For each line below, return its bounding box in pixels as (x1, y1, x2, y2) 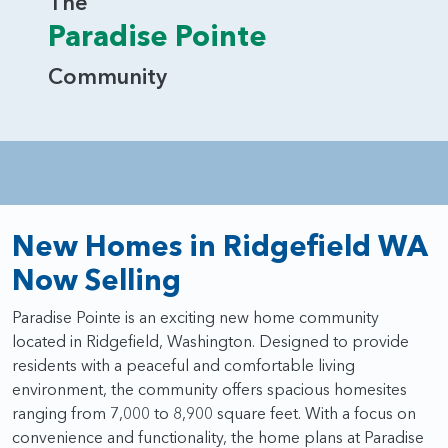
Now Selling (12, 262, 181, 298)
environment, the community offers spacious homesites (12, 379, 407, 400)
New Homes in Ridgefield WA (12, 228, 427, 264)
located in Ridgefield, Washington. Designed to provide (12, 331, 409, 352)
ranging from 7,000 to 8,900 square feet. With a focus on (12, 403, 416, 424)
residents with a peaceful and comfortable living (12, 355, 355, 376)
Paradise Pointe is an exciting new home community (12, 307, 379, 328)
